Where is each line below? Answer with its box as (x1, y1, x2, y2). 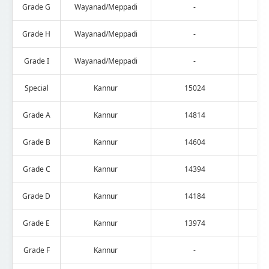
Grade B (22, 136, 50, 147)
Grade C (22, 163, 50, 174)
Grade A (22, 109, 50, 120)
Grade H (22, 28, 50, 39)
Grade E (23, 217, 50, 228)
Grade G (22, 1, 50, 12)
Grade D (22, 190, 50, 201)
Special (24, 82, 49, 93)
